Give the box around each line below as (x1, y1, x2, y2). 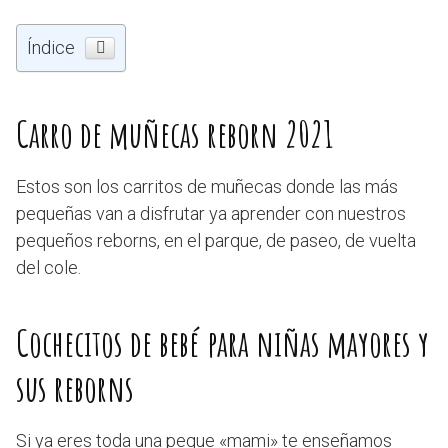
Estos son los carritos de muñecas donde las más (16, 176, 398, 197)
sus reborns (16, 365, 134, 411)
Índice (27, 37, 75, 58)
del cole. (16, 257, 81, 278)
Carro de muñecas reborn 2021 (16, 111, 333, 157)
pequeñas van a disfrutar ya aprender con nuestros (16, 203, 406, 224)
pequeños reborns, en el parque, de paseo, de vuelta (16, 230, 416, 251)
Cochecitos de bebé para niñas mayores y (16, 320, 429, 366)
